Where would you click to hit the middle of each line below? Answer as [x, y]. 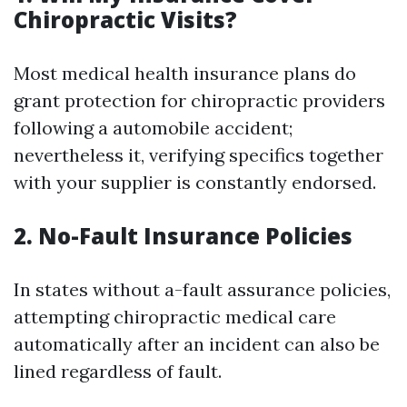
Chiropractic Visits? [125, 20]
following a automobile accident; [153, 128]
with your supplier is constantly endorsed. [195, 183]
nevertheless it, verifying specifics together [199, 155]
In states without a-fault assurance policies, [202, 290]
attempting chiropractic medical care [175, 317]
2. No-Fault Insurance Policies [183, 236]
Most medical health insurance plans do [185, 74]
